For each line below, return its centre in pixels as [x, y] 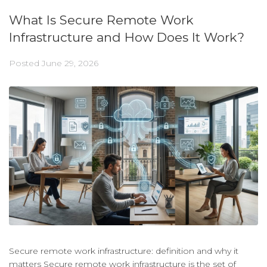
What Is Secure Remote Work [101, 20]
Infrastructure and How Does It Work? [127, 38]
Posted [25, 63]
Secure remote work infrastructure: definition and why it [124, 251]
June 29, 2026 [70, 63]
